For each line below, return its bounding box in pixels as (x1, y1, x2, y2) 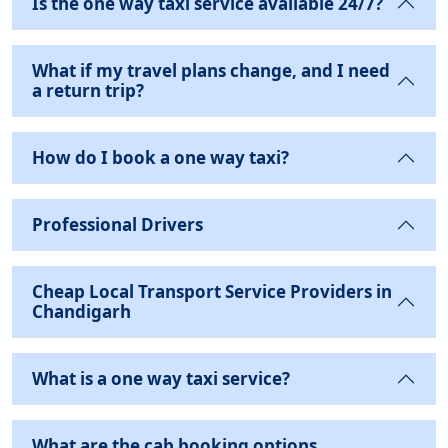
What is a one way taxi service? (32, 367, 290, 390)
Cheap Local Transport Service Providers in (32, 280, 392, 303)
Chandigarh (32, 300, 131, 323)
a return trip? (32, 79, 144, 102)
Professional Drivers (32, 213, 203, 236)
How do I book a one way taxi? (32, 146, 289, 169)
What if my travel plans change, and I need (32, 59, 390, 82)
